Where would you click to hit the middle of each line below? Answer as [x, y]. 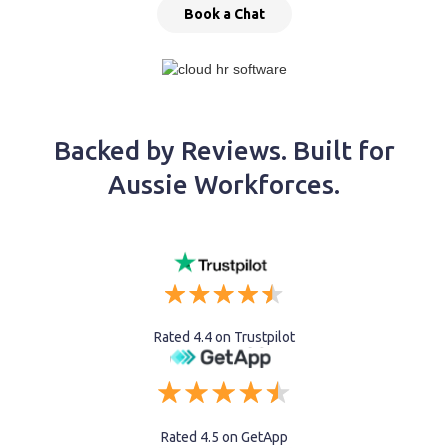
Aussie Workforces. [224, 185]
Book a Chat [224, 14]
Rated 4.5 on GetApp [224, 437]
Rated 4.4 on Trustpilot [224, 337]
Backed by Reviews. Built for [224, 151]
